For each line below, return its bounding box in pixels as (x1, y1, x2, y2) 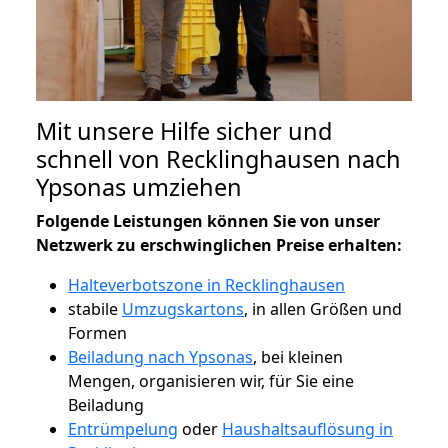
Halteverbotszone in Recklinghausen (68, 273, 345, 296)
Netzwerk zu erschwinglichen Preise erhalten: (36, 233, 402, 256)
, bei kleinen (253, 345, 343, 368)
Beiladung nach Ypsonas (68, 345, 253, 368)
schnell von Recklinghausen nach (36, 142, 401, 175)
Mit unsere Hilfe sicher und (36, 114, 332, 147)
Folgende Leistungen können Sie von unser (36, 209, 380, 232)
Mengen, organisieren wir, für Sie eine (68, 369, 354, 392)
